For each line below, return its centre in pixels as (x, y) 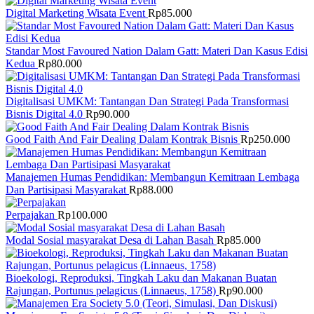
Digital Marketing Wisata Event (77, 13)
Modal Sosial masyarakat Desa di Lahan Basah (111, 240)
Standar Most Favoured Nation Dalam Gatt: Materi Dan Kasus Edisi (157, 50)
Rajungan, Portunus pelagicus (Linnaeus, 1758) (112, 290)
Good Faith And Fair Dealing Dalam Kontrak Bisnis (123, 139)
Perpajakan (32, 214)
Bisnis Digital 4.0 (46, 114)
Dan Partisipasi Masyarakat (67, 189)
